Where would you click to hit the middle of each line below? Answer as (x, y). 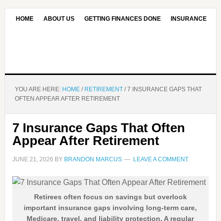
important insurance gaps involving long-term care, (110, 208)
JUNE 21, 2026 (33, 159)
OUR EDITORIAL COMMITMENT (136, 39)
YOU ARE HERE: (38, 89)
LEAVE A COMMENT (161, 159)
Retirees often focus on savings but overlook (110, 197)
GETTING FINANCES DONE (123, 19)
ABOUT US (59, 19)
